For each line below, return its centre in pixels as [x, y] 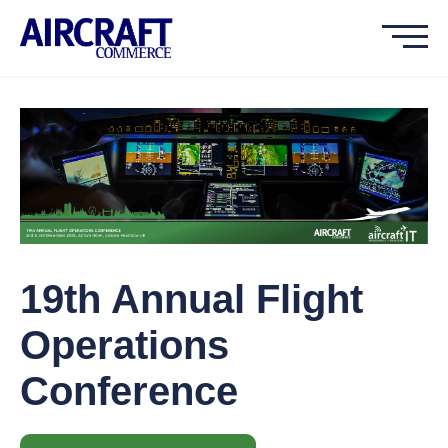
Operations [124, 345]
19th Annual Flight [191, 299]
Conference [129, 391]
